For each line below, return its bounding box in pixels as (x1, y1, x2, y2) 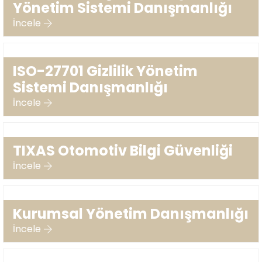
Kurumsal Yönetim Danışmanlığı (13, 204, 249, 223)
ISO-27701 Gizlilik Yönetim (13, 61, 198, 81)
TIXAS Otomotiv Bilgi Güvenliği (13, 141, 233, 160)
